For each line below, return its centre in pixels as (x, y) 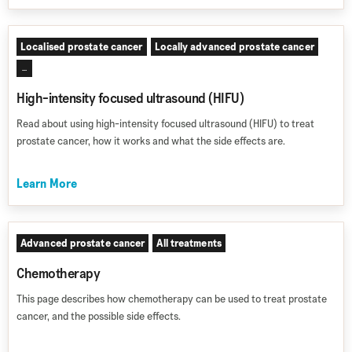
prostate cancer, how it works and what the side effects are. (151, 141)
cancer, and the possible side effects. (99, 316)
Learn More (47, 183)
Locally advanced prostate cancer (234, 46)
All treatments (189, 243)
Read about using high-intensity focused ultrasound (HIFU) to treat (165, 123)
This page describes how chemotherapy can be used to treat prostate (172, 299)
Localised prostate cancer (82, 46)
